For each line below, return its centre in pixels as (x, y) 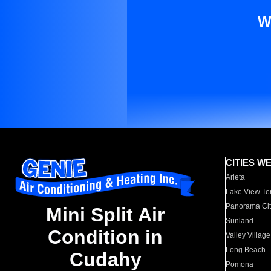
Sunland (240, 221)
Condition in (105, 237)
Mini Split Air (105, 215)
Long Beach (246, 250)
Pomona (240, 264)
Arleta (236, 177)
